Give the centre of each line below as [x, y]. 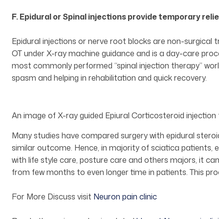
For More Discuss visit [53, 197]
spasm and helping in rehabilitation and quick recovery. [109, 78]
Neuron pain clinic [125, 197]
